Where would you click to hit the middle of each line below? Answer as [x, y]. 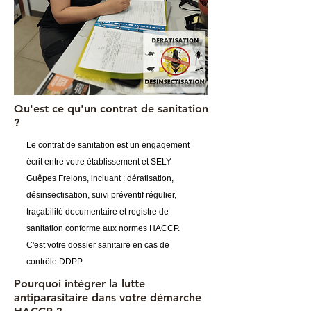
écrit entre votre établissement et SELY [99, 162]
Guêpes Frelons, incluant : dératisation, [100, 178]
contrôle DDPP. [55, 262]
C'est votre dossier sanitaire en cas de [98, 245]
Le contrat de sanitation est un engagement [108, 145]
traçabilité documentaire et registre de [98, 212]
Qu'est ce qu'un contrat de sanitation [111, 109]
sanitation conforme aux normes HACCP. [103, 228]
